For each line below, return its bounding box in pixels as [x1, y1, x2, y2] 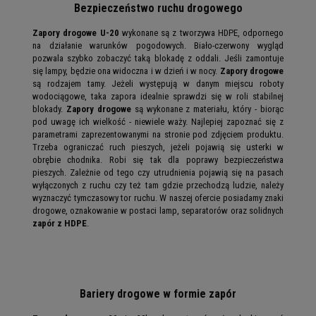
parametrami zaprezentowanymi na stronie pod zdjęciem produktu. [32, 128, 284, 140]
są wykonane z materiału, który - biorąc [130, 103, 284, 114]
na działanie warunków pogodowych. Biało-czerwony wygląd [32, 39, 284, 51]
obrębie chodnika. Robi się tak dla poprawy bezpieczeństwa [32, 154, 284, 165]
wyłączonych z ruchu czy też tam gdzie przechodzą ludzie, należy [32, 179, 284, 190]
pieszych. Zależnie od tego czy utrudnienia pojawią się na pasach [32, 166, 284, 178]
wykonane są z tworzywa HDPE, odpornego [119, 27, 284, 38]
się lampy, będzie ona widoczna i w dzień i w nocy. [32, 65, 220, 76]
